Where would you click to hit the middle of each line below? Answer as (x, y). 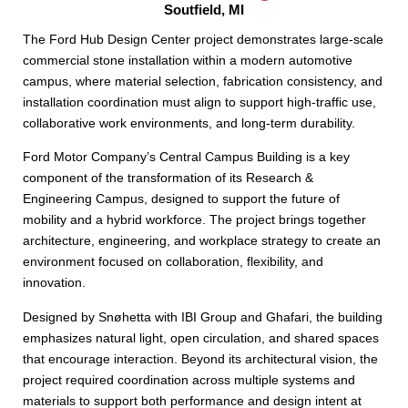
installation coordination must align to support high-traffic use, (199, 102)
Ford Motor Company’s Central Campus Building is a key (186, 157)
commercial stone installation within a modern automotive (188, 61)
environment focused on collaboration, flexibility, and (173, 262)
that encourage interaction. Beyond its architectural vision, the (200, 358)
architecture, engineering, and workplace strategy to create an (202, 241)
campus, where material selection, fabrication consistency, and (203, 82)
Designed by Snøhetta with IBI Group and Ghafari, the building (203, 316)
